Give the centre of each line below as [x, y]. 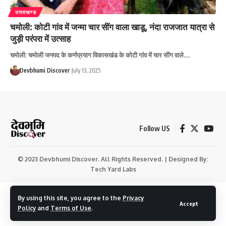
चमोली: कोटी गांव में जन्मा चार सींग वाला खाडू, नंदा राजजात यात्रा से [112, 26]
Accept [189, 203]
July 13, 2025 [86, 70]
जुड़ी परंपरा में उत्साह [40, 38]
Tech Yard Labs [113, 169]
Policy [27, 208]
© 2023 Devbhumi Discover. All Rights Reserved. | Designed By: [113, 159]
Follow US [155, 128]
